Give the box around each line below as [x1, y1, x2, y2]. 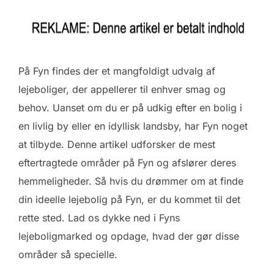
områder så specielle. [18, 248, 117, 261]
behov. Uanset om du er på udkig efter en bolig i [18, 102, 242, 114]
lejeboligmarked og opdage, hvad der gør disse [18, 230, 239, 242]
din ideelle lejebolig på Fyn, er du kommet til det [18, 193, 240, 206]
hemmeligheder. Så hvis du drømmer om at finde [18, 175, 243, 187]
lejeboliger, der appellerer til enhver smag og [18, 83, 226, 95]
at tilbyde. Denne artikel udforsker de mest [18, 138, 215, 150]
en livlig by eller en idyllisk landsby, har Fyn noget [18, 120, 248, 132]
